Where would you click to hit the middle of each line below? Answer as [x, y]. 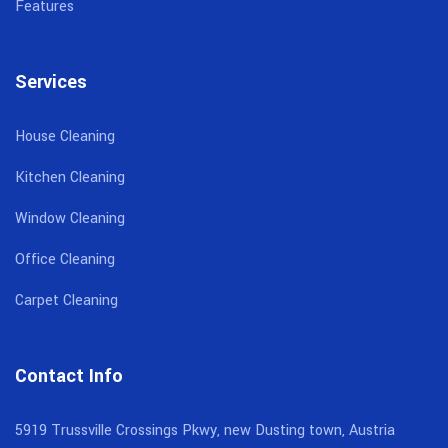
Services [51, 82]
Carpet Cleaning [66, 300]
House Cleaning [65, 136]
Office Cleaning [65, 259]
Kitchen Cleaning [70, 177]
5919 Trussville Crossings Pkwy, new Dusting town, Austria [205, 430]
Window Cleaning [70, 218]
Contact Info [69, 376]
